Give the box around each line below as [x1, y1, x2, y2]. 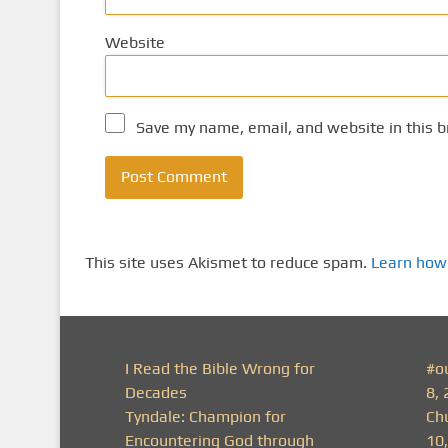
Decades [124, 382, 187, 402]
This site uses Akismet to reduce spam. [84, 252, 371, 272]
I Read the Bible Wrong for [124, 358, 315, 378]
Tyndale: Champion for [124, 406, 286, 426]
